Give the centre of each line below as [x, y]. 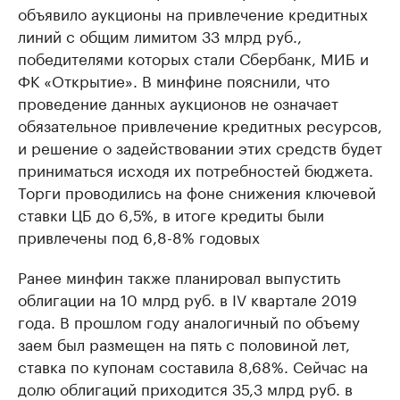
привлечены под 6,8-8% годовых [139, 236]
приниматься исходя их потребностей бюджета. [196, 169]
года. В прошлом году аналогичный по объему [189, 321]
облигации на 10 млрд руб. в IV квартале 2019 [187, 299]
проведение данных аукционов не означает [178, 102]
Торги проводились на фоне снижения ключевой [197, 192]
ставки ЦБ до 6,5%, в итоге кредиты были [171, 214]
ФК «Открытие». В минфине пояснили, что [174, 80]
